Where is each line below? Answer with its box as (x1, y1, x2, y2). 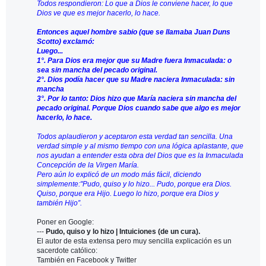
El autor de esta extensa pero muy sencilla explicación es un (37, 237, 232, 246)
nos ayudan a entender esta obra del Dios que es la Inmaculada (37, 151, 243, 160)
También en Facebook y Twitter (37, 256, 137, 265)
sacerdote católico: (37, 246, 97, 255)
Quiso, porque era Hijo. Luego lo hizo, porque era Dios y (37, 189, 218, 198)
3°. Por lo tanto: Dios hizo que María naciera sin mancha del (37, 94, 236, 103)
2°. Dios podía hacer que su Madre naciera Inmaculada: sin (37, 75, 235, 84)
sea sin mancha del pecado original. (37, 66, 157, 75)
